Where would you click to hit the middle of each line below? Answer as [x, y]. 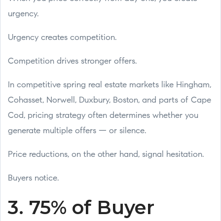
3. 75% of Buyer [81, 207]
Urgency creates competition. [62, 38]
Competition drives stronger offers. [72, 61]
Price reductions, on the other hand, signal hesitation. [106, 155]
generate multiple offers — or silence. [77, 131]
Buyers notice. [33, 178]
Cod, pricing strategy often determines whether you [103, 116]
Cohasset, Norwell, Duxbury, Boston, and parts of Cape [110, 100]
